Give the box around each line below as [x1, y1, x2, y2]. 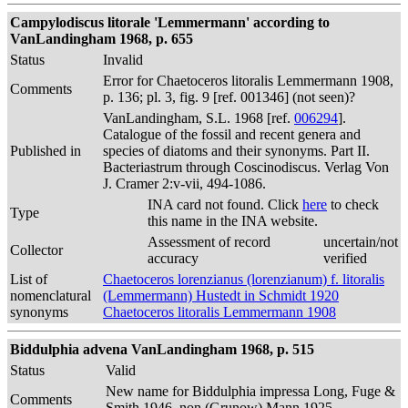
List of [10, 271, 47, 287]
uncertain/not [323, 234, 398, 250]
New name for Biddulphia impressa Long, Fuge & [106, 383, 395, 399]
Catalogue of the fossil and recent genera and [103, 127, 361, 142]
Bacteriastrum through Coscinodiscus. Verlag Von [103, 159, 389, 175]
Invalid [103, 52, 143, 67]
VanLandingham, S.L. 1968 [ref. [103, 110, 294, 126]
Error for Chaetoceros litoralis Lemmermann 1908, [103, 73, 393, 88]
